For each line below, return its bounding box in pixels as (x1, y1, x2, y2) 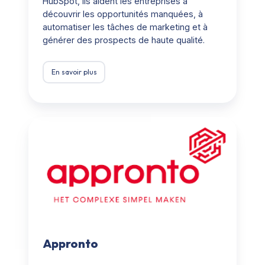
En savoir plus (51, 67, 97, 76)
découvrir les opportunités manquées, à (43, 8, 203, 19)
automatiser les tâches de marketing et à (43, 21, 208, 32)
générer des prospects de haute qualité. (43, 34, 205, 45)
